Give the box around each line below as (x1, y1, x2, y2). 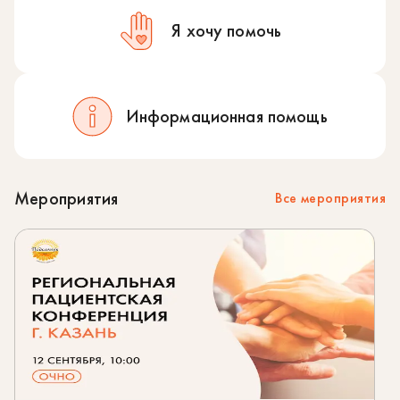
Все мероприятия (275, 188, 386, 207)
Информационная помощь (125, 104, 328, 129)
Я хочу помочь (171, 19, 282, 43)
